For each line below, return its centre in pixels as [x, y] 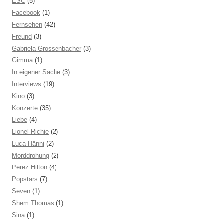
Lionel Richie [30, 132]
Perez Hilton [29, 167]
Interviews [27, 84]
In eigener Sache [36, 72]
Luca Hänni [28, 143]
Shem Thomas [33, 203]
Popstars [25, 179]
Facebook [26, 13]
